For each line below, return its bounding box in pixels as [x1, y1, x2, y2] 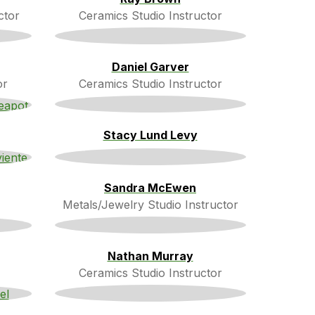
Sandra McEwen [104, 180, 196, 195]
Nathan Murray [107, 248, 193, 263]
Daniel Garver [111, 59, 189, 74]
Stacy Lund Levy [103, 127, 198, 142]
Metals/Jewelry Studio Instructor [62, 197, 238, 212]
